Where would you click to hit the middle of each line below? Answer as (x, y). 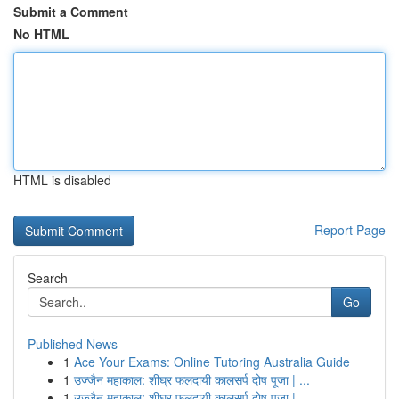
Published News (73, 344)
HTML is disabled (62, 180)
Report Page (350, 230)
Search (48, 278)
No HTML (41, 34)
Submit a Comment (71, 12)
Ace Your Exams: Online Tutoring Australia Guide (212, 362)
